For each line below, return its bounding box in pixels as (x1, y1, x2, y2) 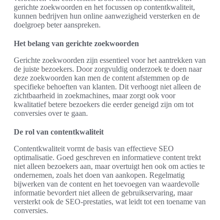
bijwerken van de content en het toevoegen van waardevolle (14, 180, 199, 189)
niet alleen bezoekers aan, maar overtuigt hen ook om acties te (14, 162, 205, 171)
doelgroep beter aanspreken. (14, 21, 101, 29)
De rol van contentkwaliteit (14, 128, 104, 137)
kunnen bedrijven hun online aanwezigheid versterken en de (14, 12, 200, 21)
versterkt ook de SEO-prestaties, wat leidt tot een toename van (14, 197, 206, 206)
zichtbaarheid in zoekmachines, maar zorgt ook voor (14, 91, 175, 100)
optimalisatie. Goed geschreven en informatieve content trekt (14, 153, 201, 162)
